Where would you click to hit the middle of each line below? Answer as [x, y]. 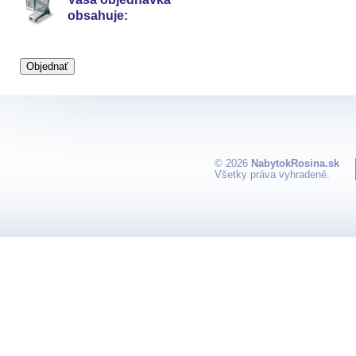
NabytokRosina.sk [295, 163]
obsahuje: [98, 15]
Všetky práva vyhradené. [272, 174]
